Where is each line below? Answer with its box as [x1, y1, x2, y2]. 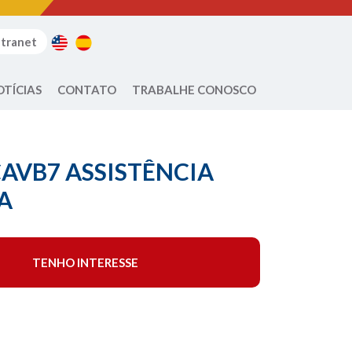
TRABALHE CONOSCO [132, 82, 256, 97]
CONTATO [57, 82, 116, 97]
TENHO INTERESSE [31, 255, 138, 269]
